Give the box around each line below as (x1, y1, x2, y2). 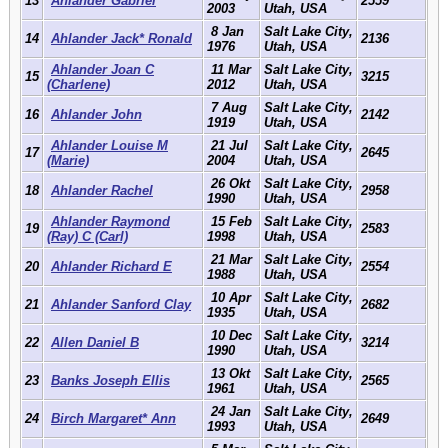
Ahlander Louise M (51, 137, 168, 153)
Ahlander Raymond (51, 213, 170, 229)
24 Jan (207, 403, 251, 419)
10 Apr (207, 289, 251, 305)
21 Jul (207, 137, 248, 153)
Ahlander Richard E (51, 258, 172, 274)
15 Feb (207, 213, 252, 229)
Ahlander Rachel (51, 182, 153, 198)
